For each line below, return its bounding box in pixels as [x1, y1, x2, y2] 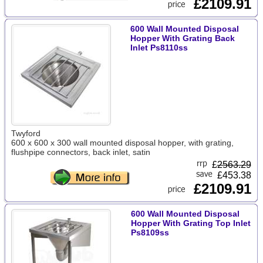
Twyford [11, 129, 41, 138]
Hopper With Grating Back [130, 33, 235, 43]
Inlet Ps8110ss [130, 43, 188, 52]
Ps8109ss [130, 228, 169, 237]
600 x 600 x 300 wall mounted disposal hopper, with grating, [11, 138, 234, 147]
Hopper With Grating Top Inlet [130, 218, 251, 228]
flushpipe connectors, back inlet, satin [11, 147, 150, 157]
